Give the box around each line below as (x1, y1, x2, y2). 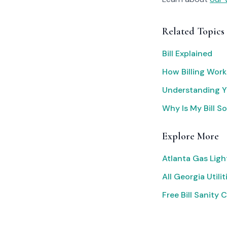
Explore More (162, 130, 219, 142)
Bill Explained (162, 48, 212, 59)
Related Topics (162, 25, 224, 37)
